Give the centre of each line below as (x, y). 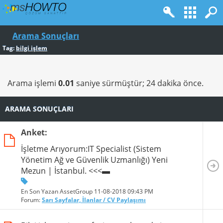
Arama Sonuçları (46, 36)
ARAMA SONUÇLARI (39, 109)
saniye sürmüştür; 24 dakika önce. (139, 83)
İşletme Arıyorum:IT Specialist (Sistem (91, 149)
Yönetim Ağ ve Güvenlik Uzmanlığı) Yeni (94, 160)
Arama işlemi (33, 83)
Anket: (34, 132)
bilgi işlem (32, 48)
